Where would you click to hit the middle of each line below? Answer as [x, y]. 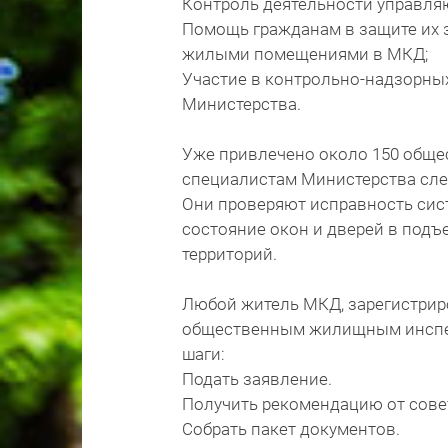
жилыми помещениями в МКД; [305, 53]
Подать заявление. [257, 378]
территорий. [229, 253]
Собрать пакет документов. [291, 428]
